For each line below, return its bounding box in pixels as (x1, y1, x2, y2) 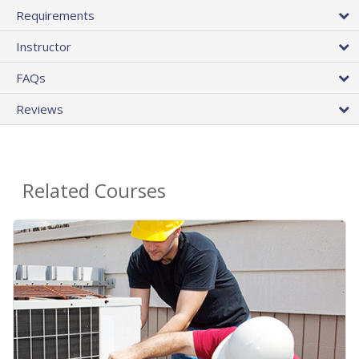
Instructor (16, 38, 71, 54)
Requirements (16, 6, 95, 23)
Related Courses (22, 176, 166, 204)
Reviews (16, 100, 63, 117)
